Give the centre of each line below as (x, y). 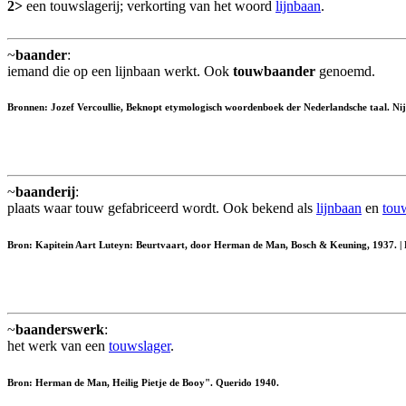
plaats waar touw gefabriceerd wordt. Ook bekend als (162, 208)
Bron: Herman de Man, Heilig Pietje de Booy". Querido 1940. (143, 383)
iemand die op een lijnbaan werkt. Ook (120, 71)
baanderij (45, 192)
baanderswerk (60, 330)
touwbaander (274, 71)
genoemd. (345, 71)
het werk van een (58, 346)
